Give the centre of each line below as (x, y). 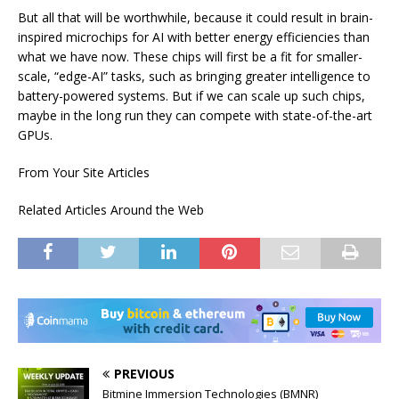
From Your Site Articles (84, 172)
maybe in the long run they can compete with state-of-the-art (195, 115)
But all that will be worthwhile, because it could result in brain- (195, 17)
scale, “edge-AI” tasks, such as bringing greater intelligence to (194, 76)
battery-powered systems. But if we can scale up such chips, (191, 95)
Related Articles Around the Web (111, 209)
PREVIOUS (144, 373)
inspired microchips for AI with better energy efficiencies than (194, 37)
